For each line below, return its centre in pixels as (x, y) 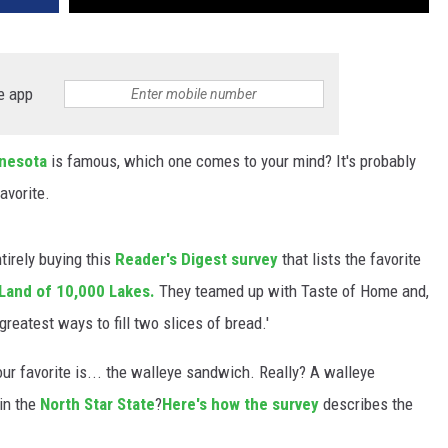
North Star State (97, 404)
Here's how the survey (240, 404)
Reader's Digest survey (196, 259)
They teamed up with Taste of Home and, (292, 291)
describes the (366, 404)
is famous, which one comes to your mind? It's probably (231, 161)
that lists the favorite (349, 259)
